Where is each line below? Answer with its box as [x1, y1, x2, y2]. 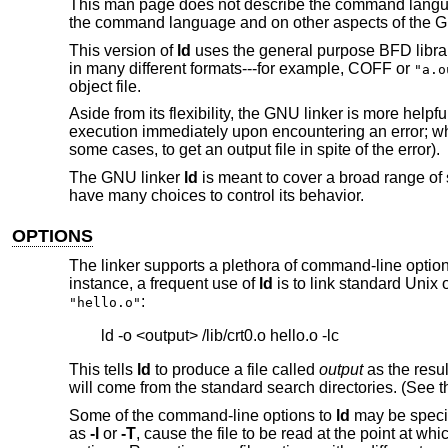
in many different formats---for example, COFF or [68, 59, 414, 77]
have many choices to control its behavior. [68, 186, 364, 204]
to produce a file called [150, 361, 319, 379]
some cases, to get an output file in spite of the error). [68, 141, 440, 159]
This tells [68, 361, 137, 379]
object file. [68, 77, 141, 95]
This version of [68, 41, 177, 59]
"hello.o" [68, 295, 141, 311]
